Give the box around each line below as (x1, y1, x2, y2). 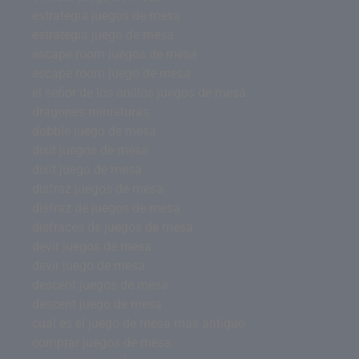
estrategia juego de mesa (32, 26, 174, 42)
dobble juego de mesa (32, 123, 156, 139)
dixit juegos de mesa (32, 142, 148, 158)
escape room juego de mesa (32, 65, 191, 81)
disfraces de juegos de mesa (32, 219, 193, 235)
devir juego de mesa (32, 257, 145, 273)
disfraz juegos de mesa (32, 180, 163, 196)
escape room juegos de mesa (32, 46, 197, 62)
